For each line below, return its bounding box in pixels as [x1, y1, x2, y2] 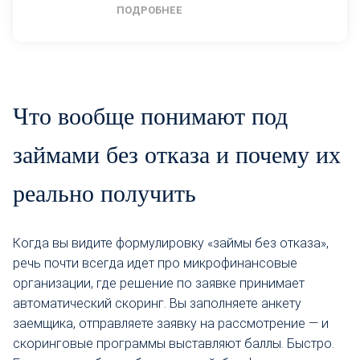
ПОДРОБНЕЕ [117, 3, 182, 16]
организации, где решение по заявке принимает [13, 275, 305, 291]
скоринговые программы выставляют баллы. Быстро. [13, 335, 334, 351]
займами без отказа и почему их [13, 141, 341, 168]
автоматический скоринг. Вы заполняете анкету [13, 295, 301, 311]
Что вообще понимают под [13, 102, 288, 129]
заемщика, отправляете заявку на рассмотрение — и [13, 315, 329, 331]
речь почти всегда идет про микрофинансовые [13, 255, 297, 271]
